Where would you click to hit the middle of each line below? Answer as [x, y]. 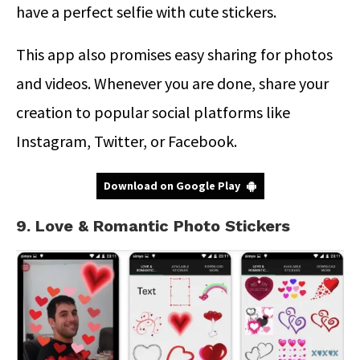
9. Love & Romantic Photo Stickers [153, 225]
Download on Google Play [172, 185]
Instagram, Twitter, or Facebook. [127, 141]
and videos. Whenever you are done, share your [172, 83]
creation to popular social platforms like [153, 112]
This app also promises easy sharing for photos [174, 54]
